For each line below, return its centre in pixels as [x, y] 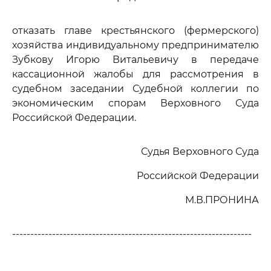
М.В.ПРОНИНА [222, 200]
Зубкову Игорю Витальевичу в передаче [135, 60]
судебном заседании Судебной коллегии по [135, 89]
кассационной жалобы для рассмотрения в [135, 74]
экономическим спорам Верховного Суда [135, 103]
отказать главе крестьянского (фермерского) [135, 31]
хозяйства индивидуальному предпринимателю [135, 45]
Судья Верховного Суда [200, 152]
